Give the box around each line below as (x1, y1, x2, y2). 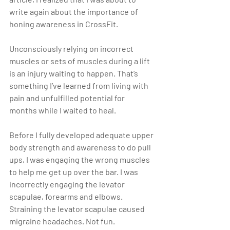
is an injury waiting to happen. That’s (9, 68, 140, 79)
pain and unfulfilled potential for (9, 93, 126, 103)
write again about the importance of (9, 7, 140, 17)
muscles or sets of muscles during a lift (9, 56, 151, 66)
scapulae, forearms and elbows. (9, 191, 124, 202)
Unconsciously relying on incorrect (9, 44, 135, 54)
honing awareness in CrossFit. (9, 19, 118, 29)
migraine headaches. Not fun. (9, 216, 115, 226)
